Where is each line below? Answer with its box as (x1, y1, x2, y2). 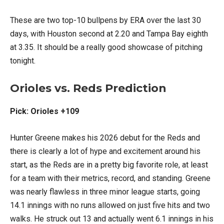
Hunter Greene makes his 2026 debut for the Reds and (10, 133, 200, 142)
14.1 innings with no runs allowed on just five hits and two (10, 200, 210, 210)
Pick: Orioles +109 (10, 106, 79, 116)
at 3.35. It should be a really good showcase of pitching (10, 42, 202, 52)
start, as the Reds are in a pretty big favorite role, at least (10, 160, 208, 169)
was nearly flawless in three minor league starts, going (10, 187, 200, 196)
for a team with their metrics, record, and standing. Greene (10, 173, 210, 183)
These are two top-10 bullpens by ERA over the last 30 (10, 15, 201, 25)
